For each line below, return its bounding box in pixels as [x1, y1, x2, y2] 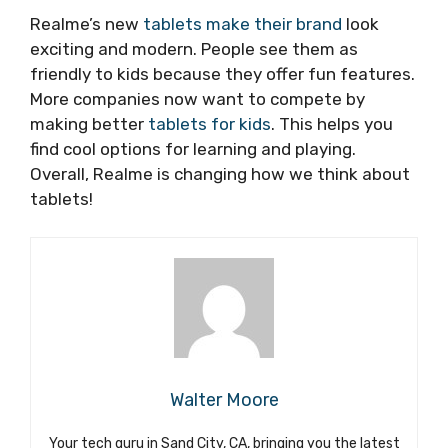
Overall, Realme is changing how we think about [30, 163, 410, 184]
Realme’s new [30, 13, 143, 34]
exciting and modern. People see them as [30, 38, 358, 59]
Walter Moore [169, 389, 279, 412]
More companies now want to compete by [30, 88, 365, 109]
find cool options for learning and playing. [30, 138, 356, 159]
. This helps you [271, 113, 393, 134]
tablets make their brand [143, 13, 342, 34]
